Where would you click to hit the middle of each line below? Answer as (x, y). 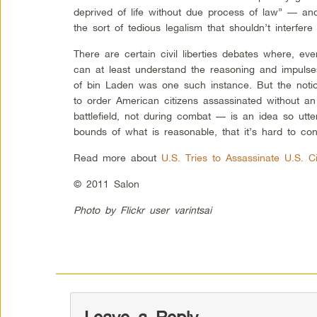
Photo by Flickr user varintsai (143, 210)
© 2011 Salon (107, 184)
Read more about (118, 158)
